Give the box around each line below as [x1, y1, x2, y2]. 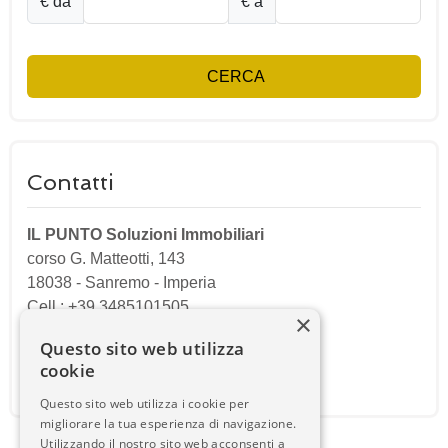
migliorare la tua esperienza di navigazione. [40, 415, 297, 432]
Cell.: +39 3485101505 [27, 298, 189, 315]
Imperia [163, 274, 216, 291]
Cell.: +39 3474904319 [27, 322, 189, 339]
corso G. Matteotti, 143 [27, 250, 185, 267]
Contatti [27, 169, 114, 195]
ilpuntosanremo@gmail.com [76, 370, 275, 387]
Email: [27, 370, 76, 387]
